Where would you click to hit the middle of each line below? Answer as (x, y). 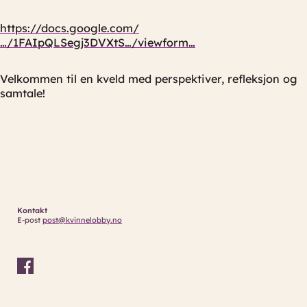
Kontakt (32, 210)
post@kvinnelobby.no (82, 220)
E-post (29, 220)
